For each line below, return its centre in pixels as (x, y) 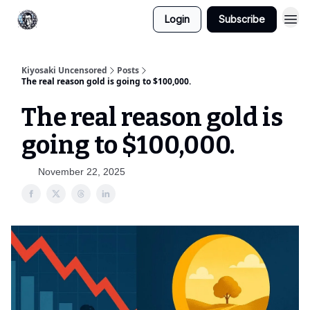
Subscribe (242, 19)
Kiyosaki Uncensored (64, 70)
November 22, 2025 (82, 172)
